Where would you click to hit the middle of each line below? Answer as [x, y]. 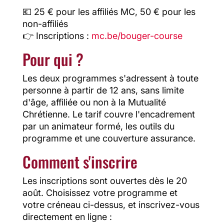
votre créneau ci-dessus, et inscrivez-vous [111, 205]
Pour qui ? [53, 59]
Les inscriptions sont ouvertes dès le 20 [104, 181]
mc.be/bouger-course [137, 36]
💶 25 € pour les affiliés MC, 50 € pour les [109, 12]
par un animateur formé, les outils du [98, 126]
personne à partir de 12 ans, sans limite [103, 90]
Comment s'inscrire [80, 162]
